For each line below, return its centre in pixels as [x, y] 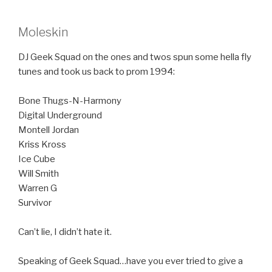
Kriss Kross [42, 144]
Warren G [38, 188]
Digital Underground [60, 115]
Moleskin [43, 32]
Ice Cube [37, 159]
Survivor [35, 202]
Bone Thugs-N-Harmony [70, 100]
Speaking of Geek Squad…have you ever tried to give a [131, 261]
